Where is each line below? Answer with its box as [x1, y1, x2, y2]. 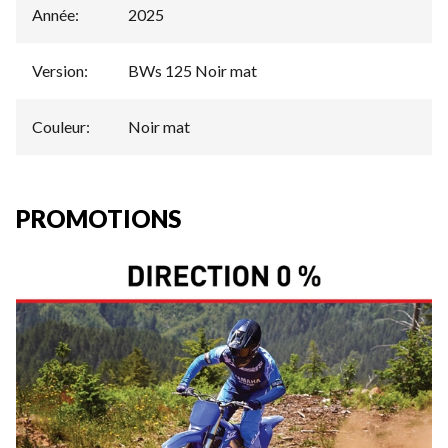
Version [32, 61, 84, 80]
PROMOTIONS [16, 204, 181, 233]
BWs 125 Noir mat [128, 61, 257, 80]
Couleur [32, 117, 86, 136]
